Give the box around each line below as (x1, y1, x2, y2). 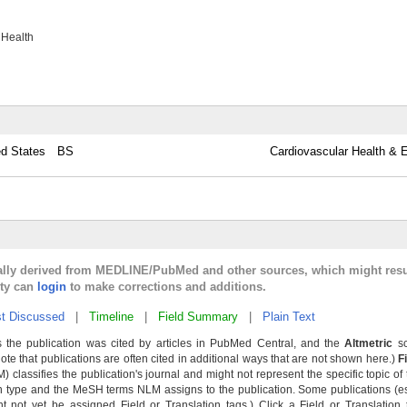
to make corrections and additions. (66, 280, 266, 293)
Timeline (89, 310, 134, 323)
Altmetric (344, 337, 393, 350)
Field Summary (158, 310, 238, 323)
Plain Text (263, 310, 315, 323)
